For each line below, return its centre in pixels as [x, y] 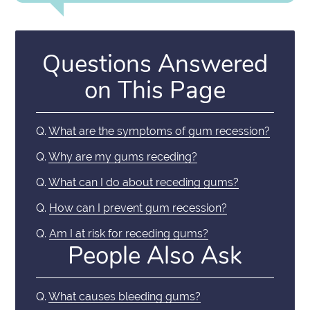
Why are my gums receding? [123, 156]
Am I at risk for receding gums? [129, 233]
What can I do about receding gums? [144, 182]
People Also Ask [155, 256]
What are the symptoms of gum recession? [159, 131]
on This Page [155, 90]
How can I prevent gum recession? [138, 208]
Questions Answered [155, 64]
